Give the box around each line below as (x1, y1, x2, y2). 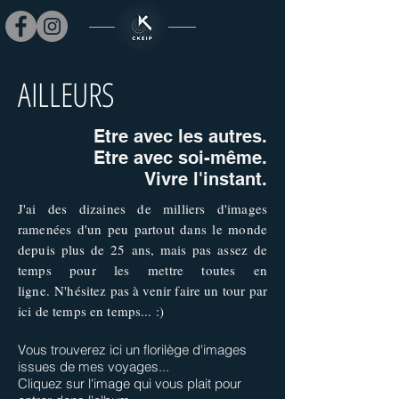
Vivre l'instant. (144, 168, 267, 190)
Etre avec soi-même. (94, 147, 267, 168)
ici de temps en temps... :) (18, 302, 165, 320)
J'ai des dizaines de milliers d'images (18, 199, 267, 217)
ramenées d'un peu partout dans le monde (18, 220, 267, 238)
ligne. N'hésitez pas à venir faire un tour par (18, 281, 267, 299)
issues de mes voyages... (18, 358, 169, 375)
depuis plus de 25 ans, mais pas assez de (18, 240, 267, 258)
